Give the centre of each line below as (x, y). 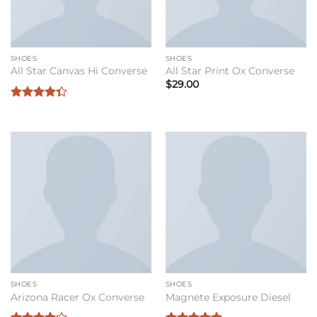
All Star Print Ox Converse (230, 71)
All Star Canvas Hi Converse (79, 71)
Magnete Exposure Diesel (228, 297)
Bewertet (30, 108)
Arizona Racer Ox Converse (77, 297)
